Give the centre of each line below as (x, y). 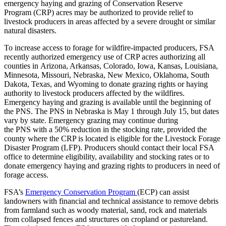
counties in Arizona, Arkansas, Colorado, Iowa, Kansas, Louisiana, (111, 66)
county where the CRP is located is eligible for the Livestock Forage (112, 139)
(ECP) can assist (163, 192)
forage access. (27, 175)
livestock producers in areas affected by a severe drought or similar (110, 22)
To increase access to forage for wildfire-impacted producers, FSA (109, 48)
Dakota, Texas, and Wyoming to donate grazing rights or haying (106, 84)
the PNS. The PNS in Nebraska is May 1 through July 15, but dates (111, 111)
